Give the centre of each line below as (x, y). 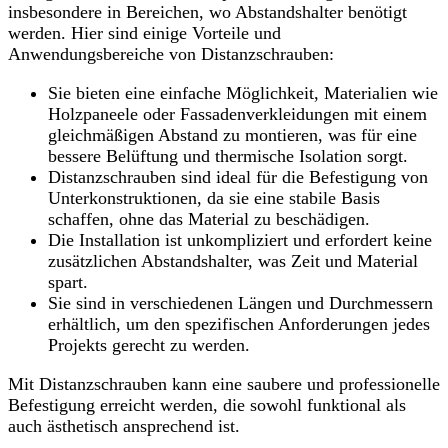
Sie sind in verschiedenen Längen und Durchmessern (240, 303)
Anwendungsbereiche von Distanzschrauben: (171, 54)
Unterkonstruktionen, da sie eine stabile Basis (214, 198)
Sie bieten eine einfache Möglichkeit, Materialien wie (243, 93)
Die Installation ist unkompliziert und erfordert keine (240, 240)
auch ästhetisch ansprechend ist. (124, 426)
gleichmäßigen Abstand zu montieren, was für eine (232, 135)
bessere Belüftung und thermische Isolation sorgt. (228, 156)
